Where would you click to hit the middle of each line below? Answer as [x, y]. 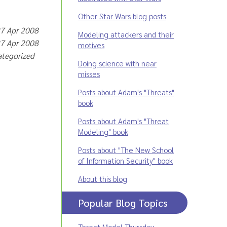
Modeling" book [103, 131]
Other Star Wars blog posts [122, 16]
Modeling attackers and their [126, 34]
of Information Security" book [125, 160]
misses [89, 74]
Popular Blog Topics [123, 203]
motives [91, 45]
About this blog [103, 179]
